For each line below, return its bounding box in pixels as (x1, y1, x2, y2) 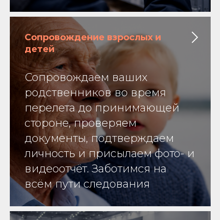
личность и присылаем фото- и (25, 147, 194, 161)
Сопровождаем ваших (25, 71, 147, 84)
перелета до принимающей (25, 101, 179, 115)
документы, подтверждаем (25, 132, 174, 145)
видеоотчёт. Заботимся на (25, 162, 166, 176)
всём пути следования (25, 177, 150, 191)
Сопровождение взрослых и (25, 32, 161, 43)
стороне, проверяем (25, 116, 137, 130)
